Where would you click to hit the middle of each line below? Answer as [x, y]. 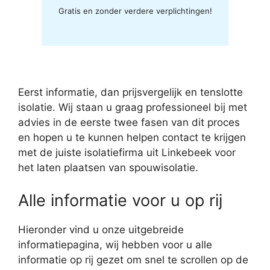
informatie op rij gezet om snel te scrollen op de [133, 259]
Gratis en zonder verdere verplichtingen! [135, 11]
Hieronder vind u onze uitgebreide [101, 229]
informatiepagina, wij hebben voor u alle [115, 244]
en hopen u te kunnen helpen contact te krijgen [132, 138]
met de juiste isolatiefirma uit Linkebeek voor [127, 153]
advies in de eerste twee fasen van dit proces [129, 123]
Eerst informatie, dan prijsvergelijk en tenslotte [130, 93]
